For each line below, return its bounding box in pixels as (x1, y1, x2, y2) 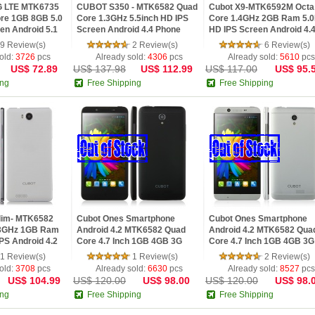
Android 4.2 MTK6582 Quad (77, 225, 186, 235)
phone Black (209, 36, 259, 46)
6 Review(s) (264, 40, 310, 50)
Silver (209, 247, 232, 257)
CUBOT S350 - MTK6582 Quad (77, 2, 198, 12)
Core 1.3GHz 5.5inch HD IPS (77, 13, 188, 23)
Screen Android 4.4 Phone (77, 25, 181, 34)
